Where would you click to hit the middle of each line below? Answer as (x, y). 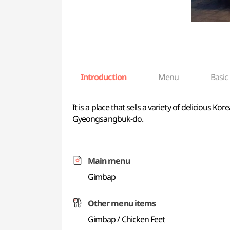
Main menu (109, 161)
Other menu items (122, 203)
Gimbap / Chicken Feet (127, 219)
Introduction (103, 77)
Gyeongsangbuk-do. (108, 119)
